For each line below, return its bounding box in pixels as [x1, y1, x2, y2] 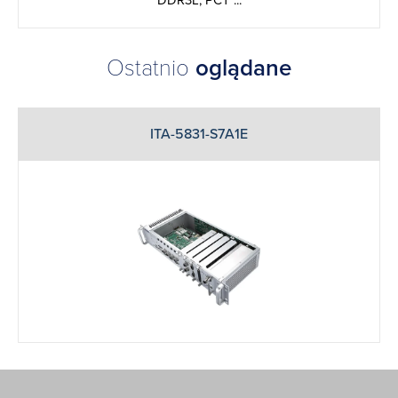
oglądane [195, 54, 291, 83]
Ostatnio [107, 54, 195, 83]
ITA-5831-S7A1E [150, 125, 248, 144]
